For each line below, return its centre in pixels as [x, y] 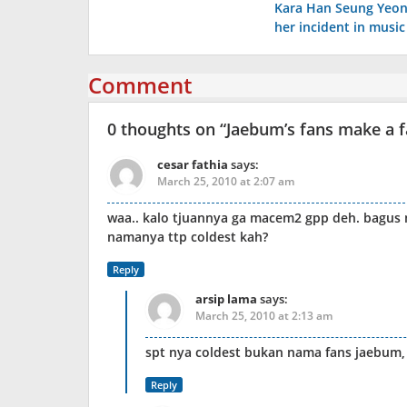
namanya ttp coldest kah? [188, 237]
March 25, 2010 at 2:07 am [226, 181]
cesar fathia [193, 164]
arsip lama [226, 299]
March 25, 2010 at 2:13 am [264, 316]
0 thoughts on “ [167, 129]
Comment [140, 85]
